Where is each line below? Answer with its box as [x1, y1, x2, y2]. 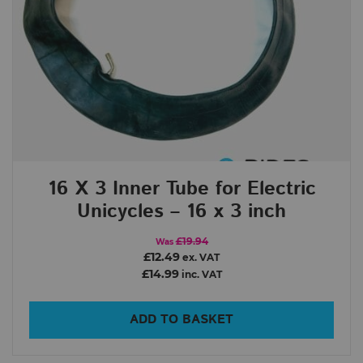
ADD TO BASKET [130, 310, 233, 329]
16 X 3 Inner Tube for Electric [47, 174, 316, 203]
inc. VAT [178, 268, 222, 280]
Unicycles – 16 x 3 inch [77, 197, 286, 225]
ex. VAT [180, 251, 220, 263]
